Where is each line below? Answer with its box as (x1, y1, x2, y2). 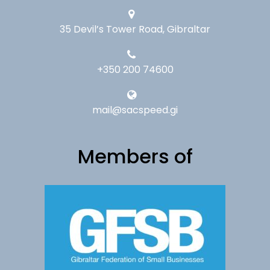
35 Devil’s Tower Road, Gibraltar (60, 22, 210, 36)
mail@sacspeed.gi (92, 102, 178, 117)
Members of (77, 142, 193, 170)
